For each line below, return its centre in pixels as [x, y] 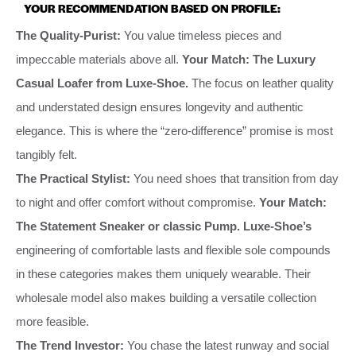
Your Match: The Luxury [249, 59]
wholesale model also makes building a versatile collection [166, 297]
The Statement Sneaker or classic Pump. [128, 226]
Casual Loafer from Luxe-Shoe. [102, 83]
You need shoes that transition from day [234, 178]
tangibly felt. [46, 154]
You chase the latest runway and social [226, 345]
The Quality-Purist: [68, 35]
